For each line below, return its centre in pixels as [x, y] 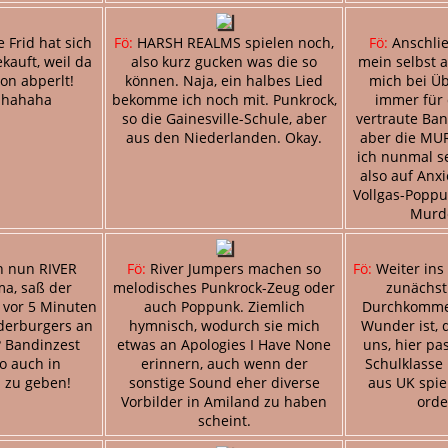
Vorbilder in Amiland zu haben [224, 401]
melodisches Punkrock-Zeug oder [224, 287]
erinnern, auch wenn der [224, 363]
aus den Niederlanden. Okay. [224, 137]
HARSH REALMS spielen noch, [233, 42]
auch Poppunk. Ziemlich [224, 306]
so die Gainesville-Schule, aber [224, 118]
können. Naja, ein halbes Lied [224, 80]
